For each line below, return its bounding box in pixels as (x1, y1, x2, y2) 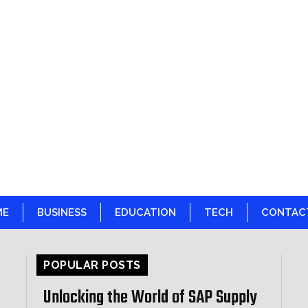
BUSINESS (37, 206, 87, 219)
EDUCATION (115, 206, 176, 219)
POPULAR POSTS (43, 258, 141, 272)
